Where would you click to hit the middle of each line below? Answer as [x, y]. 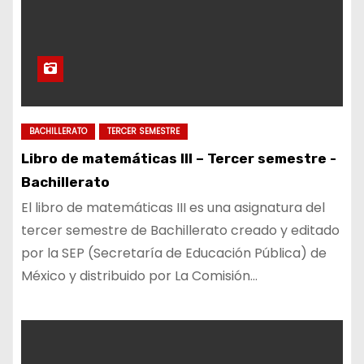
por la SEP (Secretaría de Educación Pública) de [174, 253]
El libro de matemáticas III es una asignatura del [173, 208]
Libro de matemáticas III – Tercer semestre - [179, 158]
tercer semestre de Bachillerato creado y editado [180, 230]
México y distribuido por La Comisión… [139, 276]
